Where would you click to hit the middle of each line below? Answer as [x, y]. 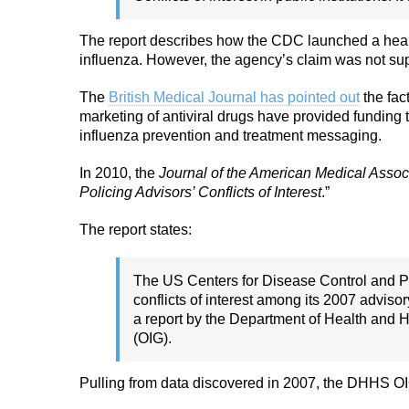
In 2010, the [119, 173]
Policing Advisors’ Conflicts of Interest [200, 192]
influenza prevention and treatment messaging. [231, 136]
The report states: [136, 230]
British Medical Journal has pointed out [234, 97]
